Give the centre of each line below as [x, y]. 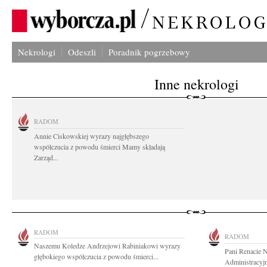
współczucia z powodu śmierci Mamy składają [100, 147]
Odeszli [82, 52]
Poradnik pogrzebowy [149, 52]
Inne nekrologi [197, 84]
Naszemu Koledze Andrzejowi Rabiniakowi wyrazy [107, 246]
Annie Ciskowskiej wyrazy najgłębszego [91, 136]
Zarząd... [46, 157]
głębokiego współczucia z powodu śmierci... [96, 256]
